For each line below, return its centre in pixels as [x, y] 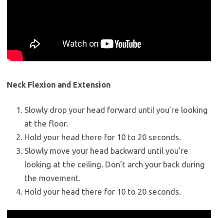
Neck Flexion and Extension [59, 85]
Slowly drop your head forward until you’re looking [116, 110]
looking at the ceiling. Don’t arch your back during [115, 164]
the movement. [53, 178]
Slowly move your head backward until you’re [106, 151]
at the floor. [46, 124]
